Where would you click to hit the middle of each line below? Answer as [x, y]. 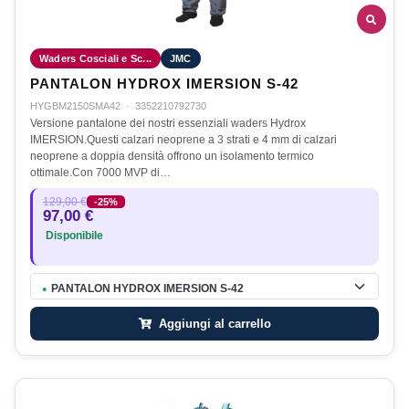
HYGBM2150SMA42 [75, 106]
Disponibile [73, 236]
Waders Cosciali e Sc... [95, 59]
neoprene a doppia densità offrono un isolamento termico [172, 157]
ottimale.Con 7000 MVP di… [100, 173]
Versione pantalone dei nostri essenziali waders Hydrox [168, 124]
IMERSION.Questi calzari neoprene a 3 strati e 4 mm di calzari [184, 140]
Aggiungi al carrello [213, 324]
